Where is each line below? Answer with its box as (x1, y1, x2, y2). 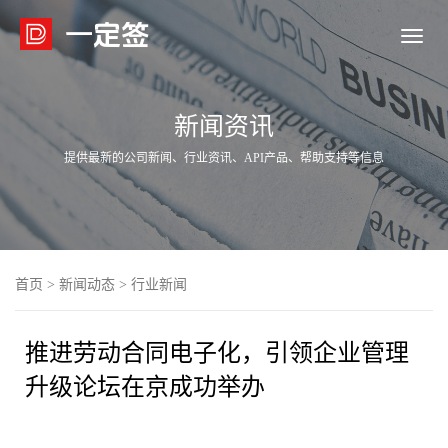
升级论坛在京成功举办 (25, 374, 265, 400)
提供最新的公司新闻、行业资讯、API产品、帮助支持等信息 (64, 151, 384, 165)
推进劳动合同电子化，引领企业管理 (25, 340, 409, 366)
